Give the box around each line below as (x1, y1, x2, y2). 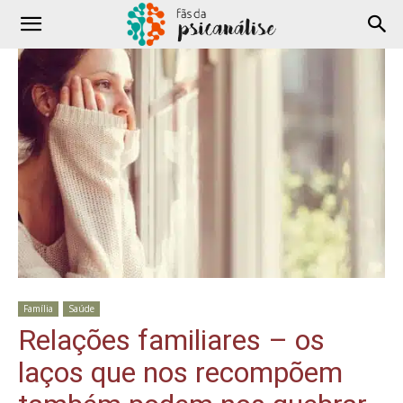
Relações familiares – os (18, 323, 325, 358)
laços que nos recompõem (18, 355, 343, 390)
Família (23, 302, 53, 316)
